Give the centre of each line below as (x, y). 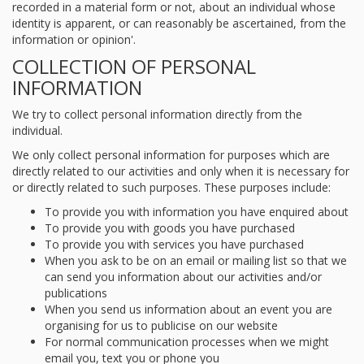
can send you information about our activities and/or (183, 277)
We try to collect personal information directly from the (157, 114)
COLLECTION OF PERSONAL (134, 66)
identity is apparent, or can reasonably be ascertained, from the (179, 23)
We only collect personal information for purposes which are (171, 155)
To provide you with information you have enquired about (197, 212)
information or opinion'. (74, 39)
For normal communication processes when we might (187, 342)
